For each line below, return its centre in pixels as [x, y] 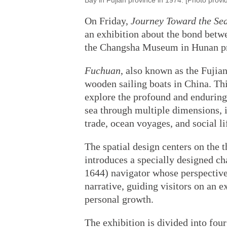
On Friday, [108, 21]
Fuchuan [103, 70]
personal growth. [119, 199]
